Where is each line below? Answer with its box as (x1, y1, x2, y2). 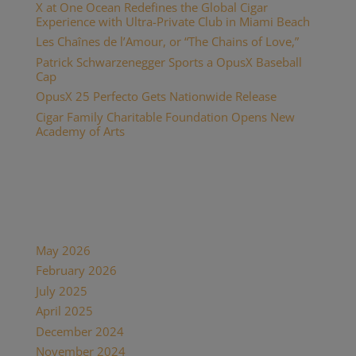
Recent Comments (35, 161, 180, 182)
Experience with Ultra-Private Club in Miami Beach (35, 13, 310, 29)
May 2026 (35, 242, 91, 258)
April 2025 (35, 303, 93, 319)
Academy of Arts (35, 122, 125, 139)
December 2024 (35, 323, 124, 339)
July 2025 (35, 282, 87, 299)
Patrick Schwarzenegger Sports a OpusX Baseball (35, 53, 302, 70)
